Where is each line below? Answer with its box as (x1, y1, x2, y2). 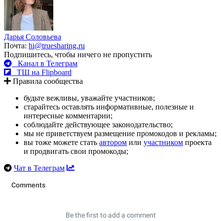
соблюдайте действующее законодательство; (24, 120, 173, 129)
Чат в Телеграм (14, 164, 65, 173)
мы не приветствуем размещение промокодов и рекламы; (24, 129, 217, 138)
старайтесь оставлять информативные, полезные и (24, 103, 194, 111)
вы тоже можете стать (24, 138, 99, 147)
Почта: (4, 41, 29, 50)
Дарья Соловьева (4, 33, 61, 41)
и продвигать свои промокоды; (24, 147, 128, 156)
